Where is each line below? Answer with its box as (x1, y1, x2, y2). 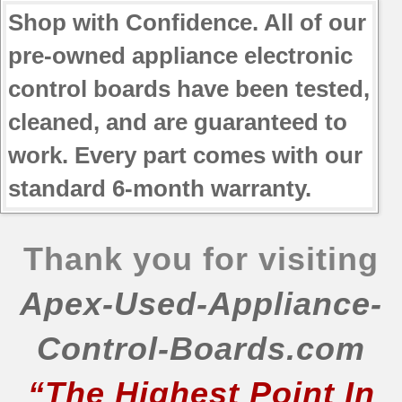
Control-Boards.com (37, 329, 365, 367)
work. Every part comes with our (8, 141, 363, 169)
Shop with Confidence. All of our (8, 8, 366, 36)
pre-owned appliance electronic (8, 41, 353, 69)
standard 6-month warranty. (8, 174, 311, 202)
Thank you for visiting (23, 240, 379, 277)
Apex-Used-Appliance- (20, 284, 382, 322)
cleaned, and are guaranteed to (8, 108, 347, 135)
